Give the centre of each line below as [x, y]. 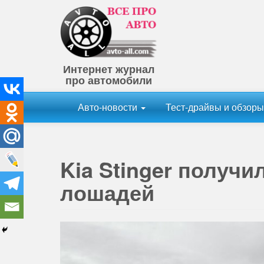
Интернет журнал [109, 69]
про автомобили [109, 80]
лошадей [107, 192]
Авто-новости [109, 107]
